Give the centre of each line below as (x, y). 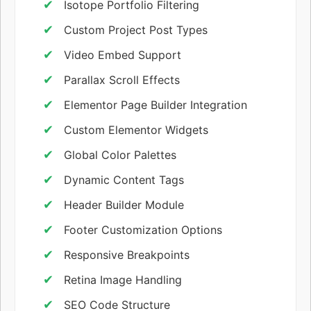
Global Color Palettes (120, 154)
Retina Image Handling (123, 279)
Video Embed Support (123, 54)
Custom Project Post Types (136, 30)
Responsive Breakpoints (127, 254)
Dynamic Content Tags (124, 179)
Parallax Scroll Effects (122, 79)
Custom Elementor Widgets (136, 129)
